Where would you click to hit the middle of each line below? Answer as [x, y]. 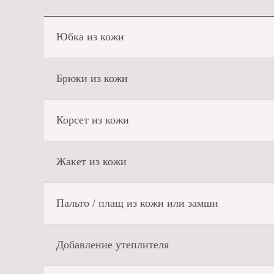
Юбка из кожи [90, 37]
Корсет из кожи [93, 120]
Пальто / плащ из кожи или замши [137, 203]
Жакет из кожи [91, 161]
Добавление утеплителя [113, 245]
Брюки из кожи [92, 78]
